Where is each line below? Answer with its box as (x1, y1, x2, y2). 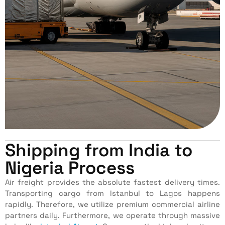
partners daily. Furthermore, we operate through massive (5, 210, 220, 220)
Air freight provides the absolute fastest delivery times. (5, 177, 220, 187)
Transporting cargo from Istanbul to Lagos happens (5, 188, 220, 198)
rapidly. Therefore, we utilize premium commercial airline (5, 199, 220, 209)
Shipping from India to (5, 139, 192, 161)
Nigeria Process (5, 156, 135, 179)
